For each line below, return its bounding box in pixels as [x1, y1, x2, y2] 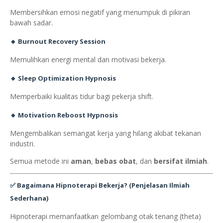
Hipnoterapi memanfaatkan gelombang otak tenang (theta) [10, 212, 201, 222]
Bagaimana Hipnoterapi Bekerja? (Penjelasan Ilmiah [17, 181, 190, 190]
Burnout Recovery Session [18, 37, 106, 46]
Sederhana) [10, 194, 48, 203]
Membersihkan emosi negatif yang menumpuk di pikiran [10, 7, 190, 17]
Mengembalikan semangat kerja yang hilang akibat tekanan [10, 128, 201, 138]
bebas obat [95, 156, 136, 166]
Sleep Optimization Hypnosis [18, 74, 116, 83]
